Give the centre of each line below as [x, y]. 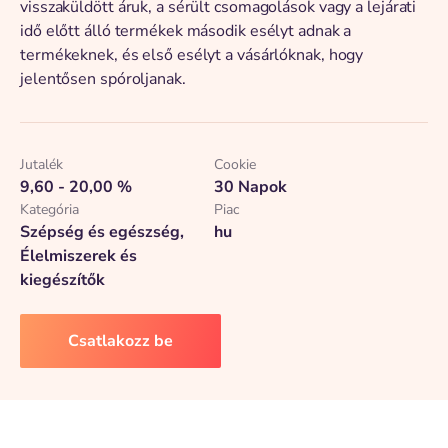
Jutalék [41, 164]
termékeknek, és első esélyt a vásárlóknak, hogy [192, 55]
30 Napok [250, 187]
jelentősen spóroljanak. [103, 79]
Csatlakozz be [120, 341]
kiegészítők [62, 280]
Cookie [234, 164]
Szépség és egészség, [102, 232]
